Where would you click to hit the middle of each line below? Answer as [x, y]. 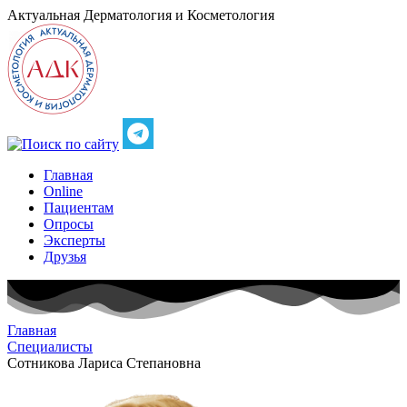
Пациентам [79, 208]
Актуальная [44, 15]
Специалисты [50, 347]
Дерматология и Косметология [179, 15]
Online [63, 191]
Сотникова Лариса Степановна [104, 363]
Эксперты [74, 240]
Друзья [65, 257]
